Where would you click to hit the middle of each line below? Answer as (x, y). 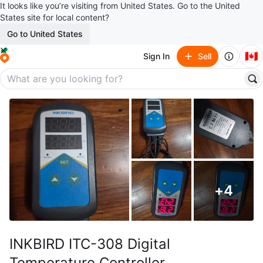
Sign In (156, 56)
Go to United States (45, 34)
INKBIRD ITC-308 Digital (90, 244)
